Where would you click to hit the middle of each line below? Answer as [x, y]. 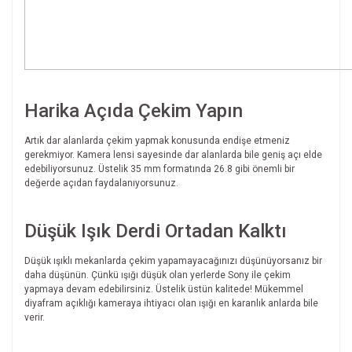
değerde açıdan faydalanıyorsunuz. [101, 183]
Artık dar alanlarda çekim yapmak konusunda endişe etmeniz [157, 141]
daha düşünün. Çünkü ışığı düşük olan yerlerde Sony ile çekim [158, 275]
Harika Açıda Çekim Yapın [134, 111]
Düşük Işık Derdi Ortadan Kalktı [156, 231]
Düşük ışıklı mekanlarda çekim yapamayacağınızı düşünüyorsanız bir [173, 261]
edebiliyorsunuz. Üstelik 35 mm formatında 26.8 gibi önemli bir [159, 169]
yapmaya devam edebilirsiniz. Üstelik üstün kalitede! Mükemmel [164, 290]
